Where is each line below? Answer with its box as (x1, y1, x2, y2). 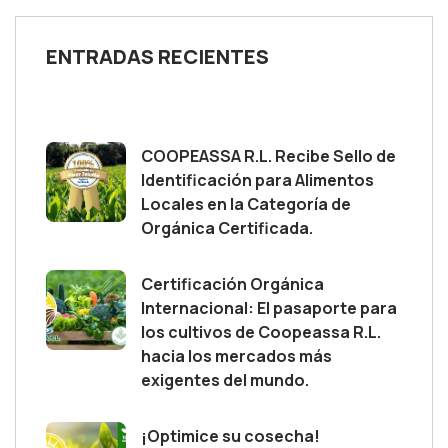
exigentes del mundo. (141, 368, 309, 391)
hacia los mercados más (141, 344, 332, 367)
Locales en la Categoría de (141, 192, 351, 215)
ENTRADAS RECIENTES (46, 42, 269, 70)
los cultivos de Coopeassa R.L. (141, 320, 381, 343)
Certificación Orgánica (141, 272, 324, 295)
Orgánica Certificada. (141, 216, 313, 239)
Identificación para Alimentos (141, 168, 374, 191)
